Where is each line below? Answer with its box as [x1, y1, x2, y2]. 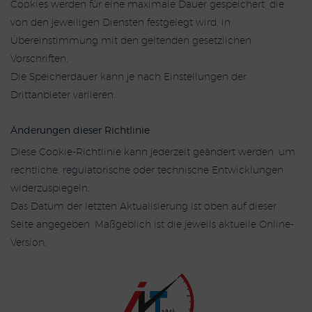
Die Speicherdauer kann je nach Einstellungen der [10, 72, 247, 82]
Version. [10, 238, 47, 248]
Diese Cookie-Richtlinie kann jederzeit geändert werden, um [10, 148, 295, 157]
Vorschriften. [10, 54, 68, 64]
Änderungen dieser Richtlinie [10, 126, 150, 136]
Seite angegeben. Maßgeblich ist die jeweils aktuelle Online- [10, 220, 294, 230]
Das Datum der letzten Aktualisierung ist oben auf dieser [10, 202, 276, 212]
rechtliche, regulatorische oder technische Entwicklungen [10, 166, 283, 175]
